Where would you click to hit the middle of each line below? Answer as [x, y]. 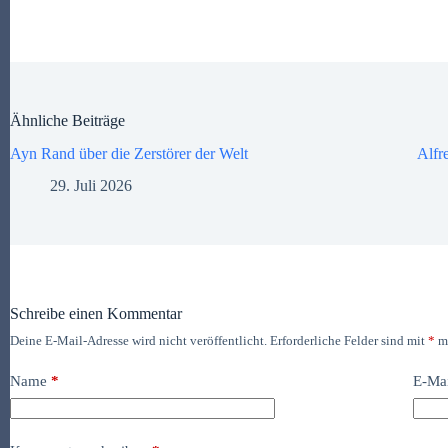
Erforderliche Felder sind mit [349, 341]
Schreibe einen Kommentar [96, 314]
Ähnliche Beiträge [67, 120]
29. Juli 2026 [91, 186]
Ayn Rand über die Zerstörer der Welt [129, 153]
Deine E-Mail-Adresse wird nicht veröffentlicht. [138, 341]
